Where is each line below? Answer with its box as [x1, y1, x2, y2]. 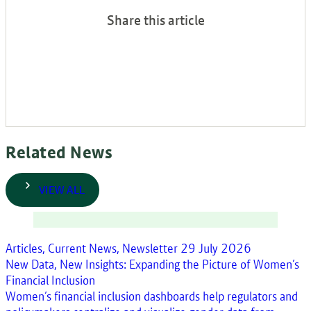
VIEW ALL [38, 182, 85, 197]
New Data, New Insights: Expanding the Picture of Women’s [6, 255, 299, 272]
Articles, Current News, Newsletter [6, 239, 178, 256]
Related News [6, 140, 112, 163]
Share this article [106, 11, 205, 29]
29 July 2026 [180, 239, 251, 256]
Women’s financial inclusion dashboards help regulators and [6, 287, 298, 304]
